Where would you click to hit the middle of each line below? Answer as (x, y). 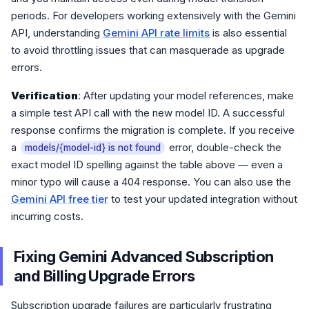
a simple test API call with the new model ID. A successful (148, 113)
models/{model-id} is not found (93, 148)
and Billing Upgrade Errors (104, 276)
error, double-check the (224, 147)
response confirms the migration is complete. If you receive (153, 130)
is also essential (248, 33)
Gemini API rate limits (156, 33)
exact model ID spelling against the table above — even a (147, 165)
